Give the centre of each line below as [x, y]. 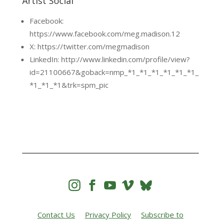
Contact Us [56, 215]
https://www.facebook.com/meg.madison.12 [105, 34]
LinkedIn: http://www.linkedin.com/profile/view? [110, 59]
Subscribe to [162, 215]
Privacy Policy [108, 215]
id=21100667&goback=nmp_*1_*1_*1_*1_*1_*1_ [114, 72]
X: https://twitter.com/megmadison [89, 46]
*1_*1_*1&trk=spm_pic [69, 85]
